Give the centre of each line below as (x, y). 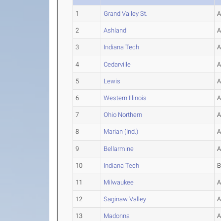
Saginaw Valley (125, 199)
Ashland (115, 30)
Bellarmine (119, 149)
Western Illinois (125, 98)
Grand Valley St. (126, 14)
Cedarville (117, 64)
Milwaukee (119, 182)
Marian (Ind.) (121, 131)
